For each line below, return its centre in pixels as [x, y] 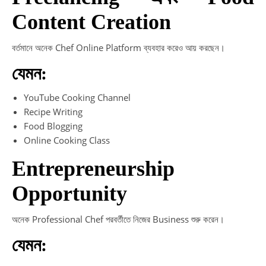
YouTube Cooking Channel [77, 97]
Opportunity [69, 193]
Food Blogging [53, 126]
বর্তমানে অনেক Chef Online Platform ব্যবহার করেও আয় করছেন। [118, 47]
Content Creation [91, 22]
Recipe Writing [53, 111]
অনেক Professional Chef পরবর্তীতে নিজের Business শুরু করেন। [118, 219]
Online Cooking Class [67, 140]
